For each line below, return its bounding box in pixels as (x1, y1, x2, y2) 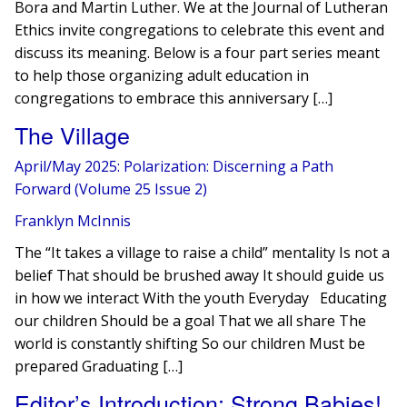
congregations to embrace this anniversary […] (15, 88, 333, 108)
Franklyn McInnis (15, 211, 132, 231)
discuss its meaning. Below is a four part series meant (15, 43, 381, 63)
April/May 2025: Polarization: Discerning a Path (15, 156, 334, 176)
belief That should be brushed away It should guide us (15, 265, 385, 285)
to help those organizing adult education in (15, 65, 310, 85)
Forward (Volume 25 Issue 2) (15, 179, 208, 199)
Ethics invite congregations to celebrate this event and (15, 20, 385, 40)
